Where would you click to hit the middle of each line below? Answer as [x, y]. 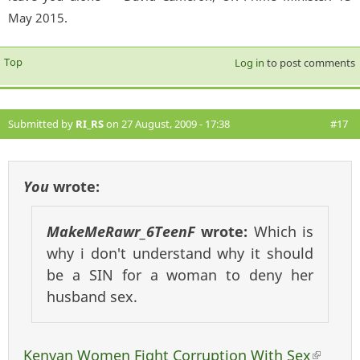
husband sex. [92, 297]
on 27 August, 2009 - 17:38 [167, 124]
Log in [249, 63]
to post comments [309, 63]
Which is [284, 232]
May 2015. [38, 18]
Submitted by [42, 124]
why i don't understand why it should [180, 254]
